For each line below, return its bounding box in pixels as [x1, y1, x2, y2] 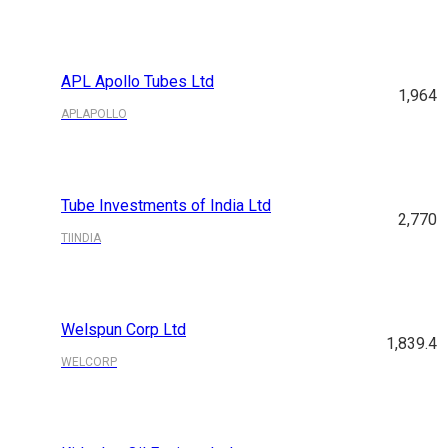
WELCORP [61, 355, 118, 370]
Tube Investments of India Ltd [61, 196, 272, 216]
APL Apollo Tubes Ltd [61, 72, 215, 92]
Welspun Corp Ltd [61, 320, 187, 340]
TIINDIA [61, 231, 102, 246]
